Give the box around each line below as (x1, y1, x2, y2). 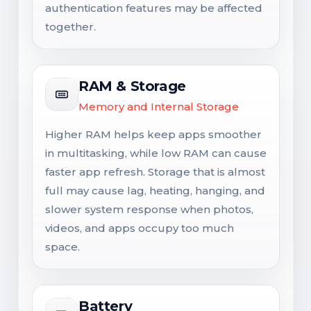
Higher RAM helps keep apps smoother (45, 128, 262, 141)
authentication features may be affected (45, 1, 262, 15)
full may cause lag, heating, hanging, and (45, 184, 265, 197)
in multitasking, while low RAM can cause (45, 146, 267, 160)
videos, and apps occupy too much (45, 221, 234, 235)
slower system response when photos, (45, 203, 253, 216)
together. (45, 20, 96, 33)
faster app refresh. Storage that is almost (45, 165, 265, 178)
